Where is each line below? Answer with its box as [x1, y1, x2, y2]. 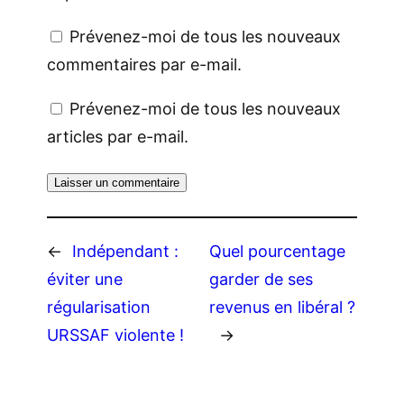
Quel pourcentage [209, 241, 346, 261]
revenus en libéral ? [209, 297, 356, 317]
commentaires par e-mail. [47, 54, 242, 74]
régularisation [47, 297, 151, 317]
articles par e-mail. [47, 126, 188, 146]
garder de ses [209, 269, 314, 289]
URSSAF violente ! [47, 325, 184, 344]
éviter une [47, 269, 123, 289]
